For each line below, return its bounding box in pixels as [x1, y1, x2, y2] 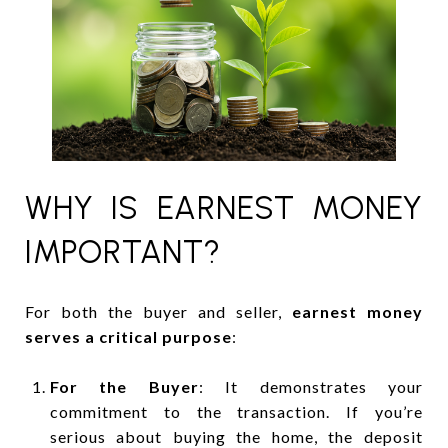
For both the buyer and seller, [25, 301, 292, 321]
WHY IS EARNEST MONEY [25, 188, 423, 227]
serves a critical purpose [25, 326, 232, 346]
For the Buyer [49, 376, 199, 396]
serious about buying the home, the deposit [49, 426, 423, 446]
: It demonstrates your [198, 376, 424, 396]
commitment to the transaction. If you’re [49, 401, 423, 421]
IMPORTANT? [25, 232, 221, 271]
